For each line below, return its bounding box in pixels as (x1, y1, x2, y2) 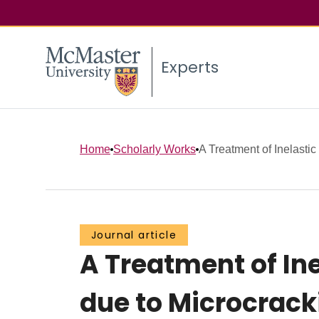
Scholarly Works (113, 142, 196, 155)
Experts (161, 56, 219, 79)
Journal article (91, 228, 177, 243)
